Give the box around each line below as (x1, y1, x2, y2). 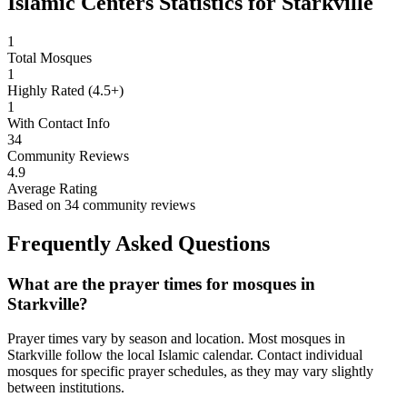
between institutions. (7, 380, 124, 396)
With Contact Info (7, 114, 110, 131)
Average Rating (7, 180, 97, 196)
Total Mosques (7, 49, 92, 65)
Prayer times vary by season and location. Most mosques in (7, 331, 345, 347)
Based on (7, 196, 65, 213)
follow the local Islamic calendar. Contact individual (62, 347, 362, 363)
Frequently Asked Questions (7, 231, 270, 255)
